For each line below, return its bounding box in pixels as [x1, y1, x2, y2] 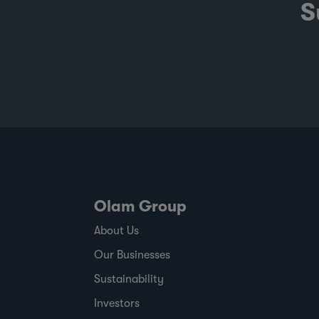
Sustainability [94, 272, 164, 286]
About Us [94, 224, 139, 237]
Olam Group [94, 197, 187, 215]
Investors [94, 296, 140, 310]
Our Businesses [94, 248, 170, 261]
